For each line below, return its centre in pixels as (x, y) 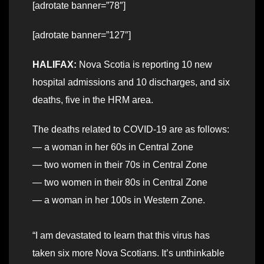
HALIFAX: (55, 65)
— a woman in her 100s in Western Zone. (119, 200)
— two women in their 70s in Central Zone (120, 165)
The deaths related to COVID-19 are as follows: (131, 130)
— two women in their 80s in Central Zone (120, 183)
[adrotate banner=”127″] (82, 35)
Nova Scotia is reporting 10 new (144, 65)
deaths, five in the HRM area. (93, 100)
